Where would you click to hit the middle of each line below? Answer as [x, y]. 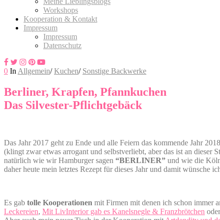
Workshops [61, 10]
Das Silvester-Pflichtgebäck [73, 105]
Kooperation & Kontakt [60, 19]
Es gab [15, 202]
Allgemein [34, 71]
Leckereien [21, 211]
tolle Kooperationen [60, 202]
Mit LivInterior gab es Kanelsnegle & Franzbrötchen [124, 211]
